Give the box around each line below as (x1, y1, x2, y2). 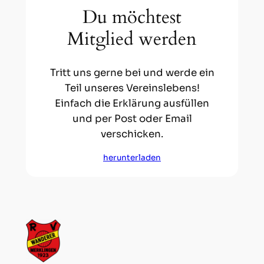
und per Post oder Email (72, 112, 192, 125)
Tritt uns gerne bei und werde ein (49, 66, 214, 79)
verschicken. (101, 127, 163, 140)
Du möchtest (82, 5, 181, 30)
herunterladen (103, 152, 161, 163)
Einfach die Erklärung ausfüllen (55, 97, 209, 110)
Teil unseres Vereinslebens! (64, 81, 200, 94)
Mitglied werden (67, 27, 197, 52)
